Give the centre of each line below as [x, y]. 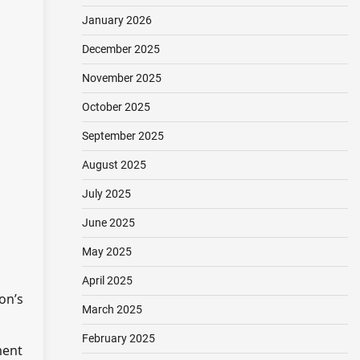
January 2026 [117, 20]
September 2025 [123, 136]
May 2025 [106, 252]
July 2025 [106, 194]
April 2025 [107, 280]
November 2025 [121, 78]
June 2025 [108, 223]
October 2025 [116, 107]
